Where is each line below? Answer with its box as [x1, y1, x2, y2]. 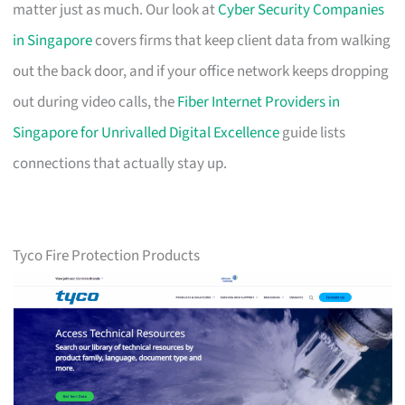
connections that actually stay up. [13, 152, 228, 174]
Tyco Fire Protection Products [13, 244, 201, 267]
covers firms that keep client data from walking [92, 29, 391, 52]
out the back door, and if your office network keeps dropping [13, 60, 390, 82]
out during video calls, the [13, 90, 178, 113]
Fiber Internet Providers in [177, 90, 341, 113]
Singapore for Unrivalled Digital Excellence [13, 121, 280, 144]
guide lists [279, 121, 346, 144]
